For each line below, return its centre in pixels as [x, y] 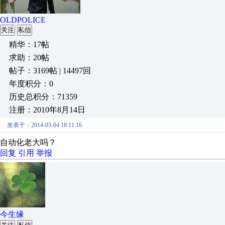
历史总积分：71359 [43, 97]
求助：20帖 [29, 58]
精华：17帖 [29, 44]
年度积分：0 [31, 84]
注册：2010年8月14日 [47, 110]
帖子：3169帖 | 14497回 [50, 71]
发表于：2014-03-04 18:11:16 [44, 125]
